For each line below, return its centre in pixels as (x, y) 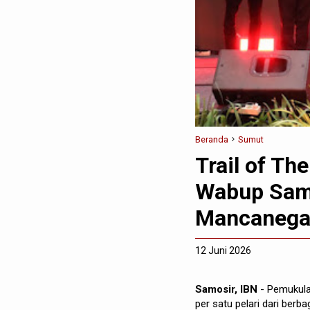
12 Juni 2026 (223, 250)
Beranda (212, 139)
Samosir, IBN (228, 289)
